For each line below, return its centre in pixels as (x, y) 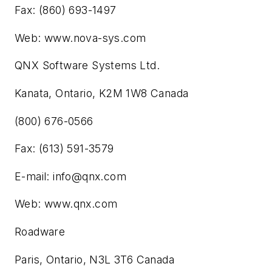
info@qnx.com (90, 176)
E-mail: (34, 176)
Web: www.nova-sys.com (80, 38)
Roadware (40, 231)
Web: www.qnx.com (66, 204)
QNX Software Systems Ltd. (87, 66)
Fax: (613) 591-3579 (64, 149)
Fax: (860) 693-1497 (66, 10)
